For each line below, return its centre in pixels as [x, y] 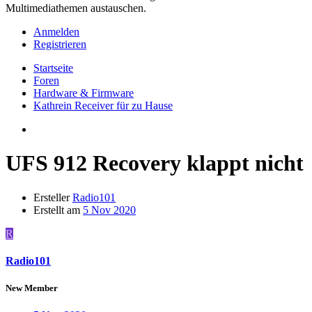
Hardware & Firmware [84, 93]
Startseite [53, 68]
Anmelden [56, 32]
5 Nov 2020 [109, 210]
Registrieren [60, 44]
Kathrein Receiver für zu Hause [103, 106]
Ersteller [52, 197]
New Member [32, 288]
